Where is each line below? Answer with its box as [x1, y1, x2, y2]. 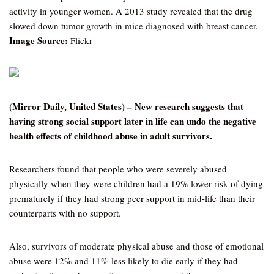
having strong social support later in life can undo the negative [9, 114, 256, 128]
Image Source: [9, 34, 68, 47]
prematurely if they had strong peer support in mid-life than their [9, 192, 255, 204]
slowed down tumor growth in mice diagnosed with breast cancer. [9, 20, 258, 32]
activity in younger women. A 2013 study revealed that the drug [9, 5, 253, 17]
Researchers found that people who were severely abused [9, 163, 227, 175]
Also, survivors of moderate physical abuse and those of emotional [9, 240, 264, 252]
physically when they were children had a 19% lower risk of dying [9, 177, 263, 190]
